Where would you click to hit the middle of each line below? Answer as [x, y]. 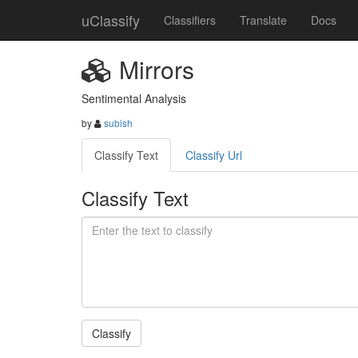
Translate [263, 20]
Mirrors [153, 69]
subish [118, 123]
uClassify [111, 20]
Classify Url [214, 155]
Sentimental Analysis [134, 98]
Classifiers [190, 20]
